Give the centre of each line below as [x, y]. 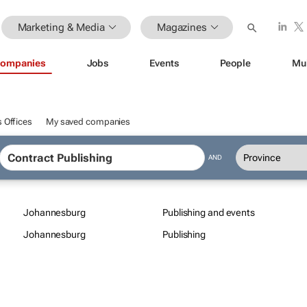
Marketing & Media [61, 27]
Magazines [182, 27]
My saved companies [88, 122]
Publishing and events [209, 212]
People [235, 63]
